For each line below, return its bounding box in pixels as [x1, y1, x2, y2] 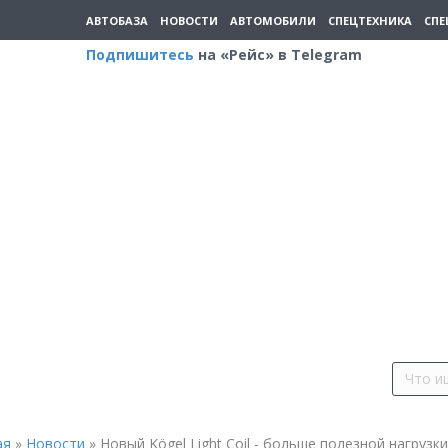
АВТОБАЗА [86, 12, 148, 28]
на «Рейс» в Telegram [194, 45, 362, 64]
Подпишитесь [86, 45, 194, 64]
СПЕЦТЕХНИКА [328, 12, 412, 28]
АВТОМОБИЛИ [230, 12, 316, 28]
